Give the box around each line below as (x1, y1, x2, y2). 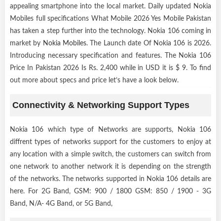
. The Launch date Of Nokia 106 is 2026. (86, 39, 212, 47)
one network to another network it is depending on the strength (10, 163, 211, 170)
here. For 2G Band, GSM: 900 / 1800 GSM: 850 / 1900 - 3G (10, 187, 211, 195)
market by (10, 39, 43, 47)
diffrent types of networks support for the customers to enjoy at (10, 138, 211, 146)
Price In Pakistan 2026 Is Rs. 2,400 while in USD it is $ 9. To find (10, 64, 211, 72)
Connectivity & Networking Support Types (12, 100, 189, 110)
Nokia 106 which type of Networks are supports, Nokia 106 (10, 126, 211, 133)
